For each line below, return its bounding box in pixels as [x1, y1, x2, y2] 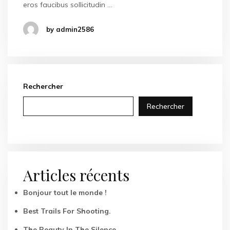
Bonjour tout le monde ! [23, 187, 107, 197]
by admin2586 [46, 25, 94, 33]
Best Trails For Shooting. [23, 206, 111, 216]
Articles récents [23, 164, 129, 185]
